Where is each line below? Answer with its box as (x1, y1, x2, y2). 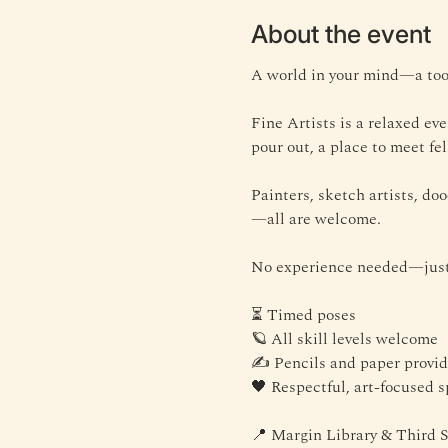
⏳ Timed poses (250, 302, 356, 327)
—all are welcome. (250, 206, 381, 231)
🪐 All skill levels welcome (250, 326, 438, 351)
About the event (250, 19, 431, 49)
